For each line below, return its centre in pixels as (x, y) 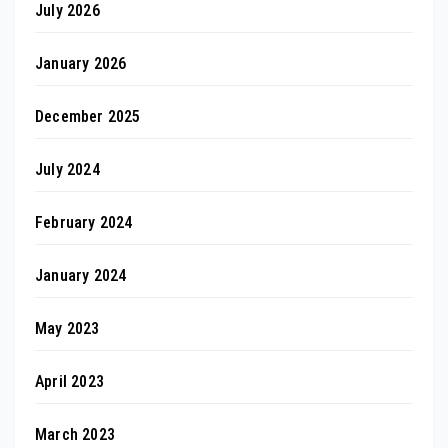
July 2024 (67, 169)
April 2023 (69, 381)
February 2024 (84, 222)
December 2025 (88, 116)
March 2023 (75, 434)
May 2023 (67, 328)
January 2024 (81, 275)
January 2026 (81, 63)
